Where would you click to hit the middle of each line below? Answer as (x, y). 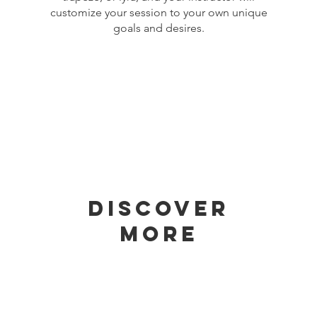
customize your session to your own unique (158, 12)
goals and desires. (158, 28)
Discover (159, 208)
